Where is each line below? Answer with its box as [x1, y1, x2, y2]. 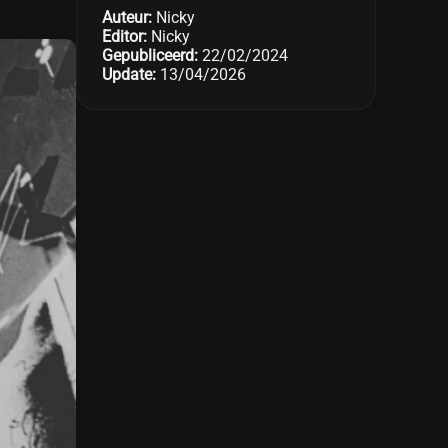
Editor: [102, 27, 147, 46]
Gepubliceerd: [102, 46, 198, 65]
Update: [102, 65, 156, 84]
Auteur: [102, 8, 152, 27]
